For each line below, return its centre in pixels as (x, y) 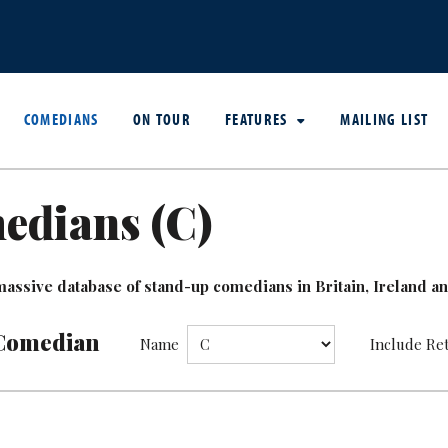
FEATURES (259, 118)
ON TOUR (162, 118)
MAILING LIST (384, 118)
